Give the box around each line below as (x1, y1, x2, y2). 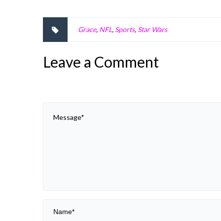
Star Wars (138, 25, 167, 34)
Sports (115, 25, 135, 34)
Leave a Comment (43, 53, 159, 71)
